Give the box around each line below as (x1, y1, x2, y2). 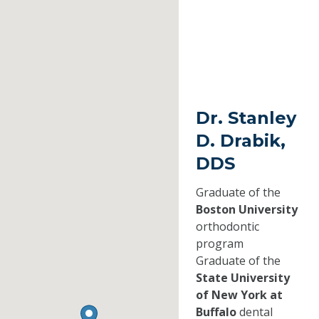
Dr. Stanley (195, 107, 296, 128)
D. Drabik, (195, 130, 286, 151)
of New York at (195, 286, 283, 303)
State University (195, 269, 290, 286)
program (195, 235, 244, 251)
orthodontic (195, 218, 259, 234)
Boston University (195, 201, 298, 217)
